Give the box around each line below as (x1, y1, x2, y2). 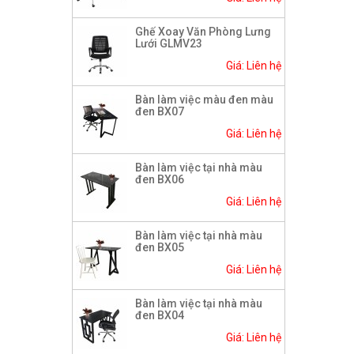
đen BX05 (135, 241, 184, 254)
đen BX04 (135, 309, 184, 322)
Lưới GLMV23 (135, 37, 202, 51)
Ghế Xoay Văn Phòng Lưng (135, 25, 271, 39)
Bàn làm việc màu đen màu (135, 93, 273, 107)
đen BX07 (135, 105, 184, 119)
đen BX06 (135, 173, 184, 186)
